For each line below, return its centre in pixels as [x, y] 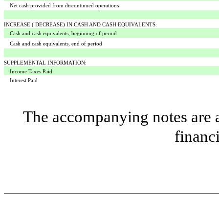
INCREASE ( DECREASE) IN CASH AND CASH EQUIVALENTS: [80, 25]
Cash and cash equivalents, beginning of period [63, 33]
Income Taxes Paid [31, 72]
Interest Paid [24, 80]
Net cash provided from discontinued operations [64, 6]
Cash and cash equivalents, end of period [56, 44]
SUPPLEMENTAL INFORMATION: [45, 63]
